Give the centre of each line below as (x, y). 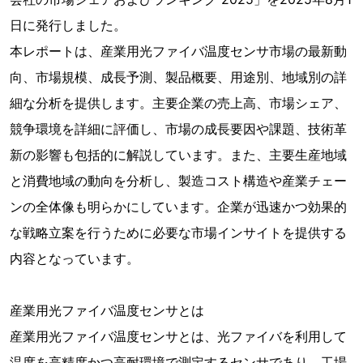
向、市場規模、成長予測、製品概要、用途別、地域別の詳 (178, 77)
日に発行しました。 (68, 25)
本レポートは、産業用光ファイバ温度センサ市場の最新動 (178, 51)
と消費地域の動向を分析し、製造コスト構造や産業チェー (178, 181)
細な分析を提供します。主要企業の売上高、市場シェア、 (178, 103)
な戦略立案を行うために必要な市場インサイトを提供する (178, 233)
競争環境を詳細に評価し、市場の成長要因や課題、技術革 (178, 129)
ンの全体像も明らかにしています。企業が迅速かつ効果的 (178, 207)
